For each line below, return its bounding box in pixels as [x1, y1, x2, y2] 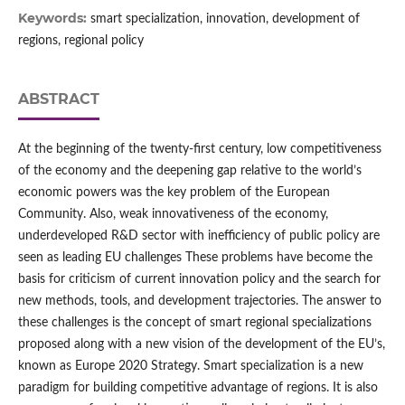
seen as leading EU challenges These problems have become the [17, 251, 372, 265]
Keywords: [17, 10, 90, 27]
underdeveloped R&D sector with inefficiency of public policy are [17, 230, 380, 243]
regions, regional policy [17, 34, 144, 48]
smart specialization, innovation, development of [89, 13, 360, 26]
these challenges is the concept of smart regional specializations [17, 316, 372, 330]
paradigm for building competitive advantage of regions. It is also [17, 381, 378, 395]
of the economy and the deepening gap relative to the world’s [17, 165, 362, 178]
